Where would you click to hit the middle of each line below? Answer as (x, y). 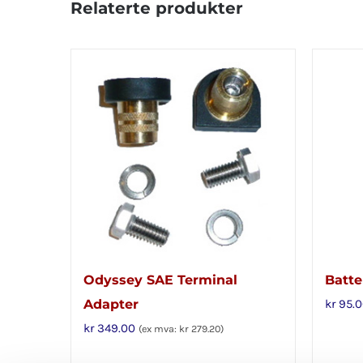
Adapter (111, 304)
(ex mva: (159, 329)
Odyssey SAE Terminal (160, 280)
